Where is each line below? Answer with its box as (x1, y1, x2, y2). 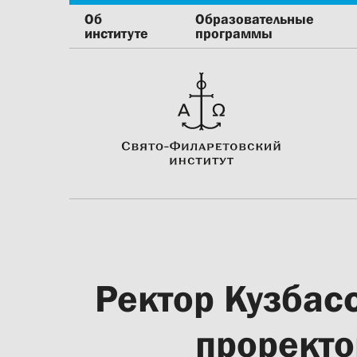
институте (84, 25, 148, 41)
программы (195, 25, 273, 41)
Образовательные (195, 11, 315, 27)
